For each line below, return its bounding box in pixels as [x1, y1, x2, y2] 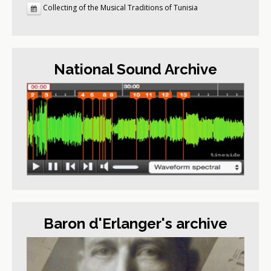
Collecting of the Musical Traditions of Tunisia [43, 2, 198, 13]
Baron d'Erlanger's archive [44, 215, 227, 233]
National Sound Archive [54, 60, 217, 79]
